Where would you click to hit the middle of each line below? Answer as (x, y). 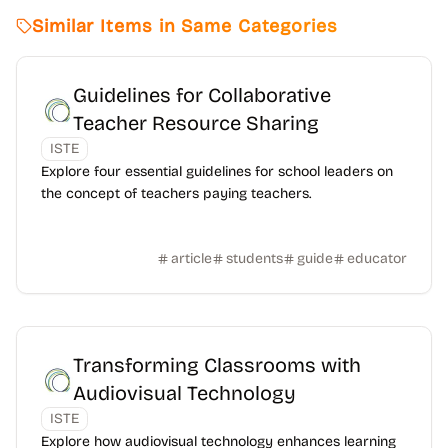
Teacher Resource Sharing (196, 123)
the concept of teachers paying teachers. (176, 193)
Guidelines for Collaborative (202, 95)
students (254, 258)
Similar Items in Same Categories (185, 26)
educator (377, 258)
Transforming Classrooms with (217, 365)
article (191, 258)
